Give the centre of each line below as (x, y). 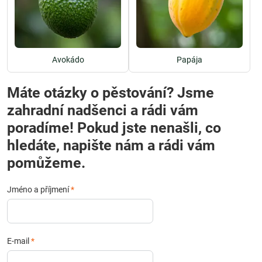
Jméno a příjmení (39, 189)
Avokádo (68, 60)
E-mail (19, 241)
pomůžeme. (46, 163)
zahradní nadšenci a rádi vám (103, 110)
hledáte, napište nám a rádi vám (111, 145)
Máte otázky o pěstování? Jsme (111, 93)
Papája (189, 60)
